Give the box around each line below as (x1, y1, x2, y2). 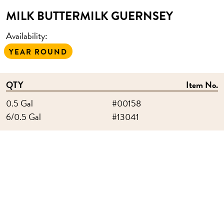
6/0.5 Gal (6, 110, 41, 123)
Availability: (6, 29, 47, 42)
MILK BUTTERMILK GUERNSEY (6, 7, 173, 25)
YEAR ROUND (9, 46, 67, 57)
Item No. (186, 78, 218, 91)
